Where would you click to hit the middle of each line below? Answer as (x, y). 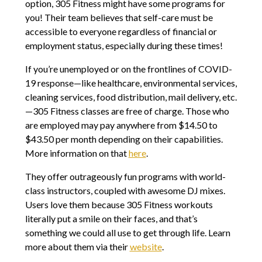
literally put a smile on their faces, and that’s (111, 218)
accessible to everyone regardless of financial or (121, 31)
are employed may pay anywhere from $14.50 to (121, 125)
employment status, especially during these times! (124, 45)
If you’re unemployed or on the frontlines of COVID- (128, 68)
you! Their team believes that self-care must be (119, 17)
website (146, 246)
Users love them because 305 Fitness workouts (119, 204)
